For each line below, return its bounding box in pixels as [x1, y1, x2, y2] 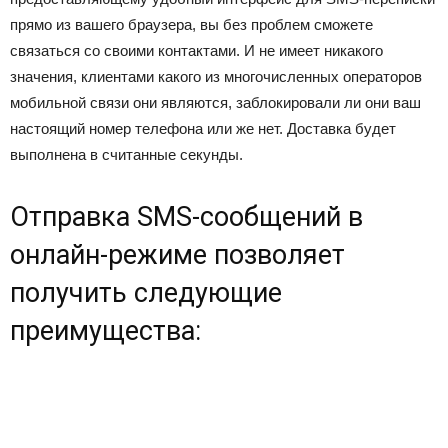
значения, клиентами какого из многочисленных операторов [10, 68, 422, 85]
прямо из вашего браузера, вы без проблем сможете [10, 16, 373, 33]
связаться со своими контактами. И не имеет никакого [10, 42, 383, 59]
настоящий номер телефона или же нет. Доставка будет [10, 120, 396, 137]
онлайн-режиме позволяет [10, 239, 345, 271]
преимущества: [10, 315, 201, 347]
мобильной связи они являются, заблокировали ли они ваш [10, 94, 421, 111]
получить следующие [10, 277, 282, 309]
